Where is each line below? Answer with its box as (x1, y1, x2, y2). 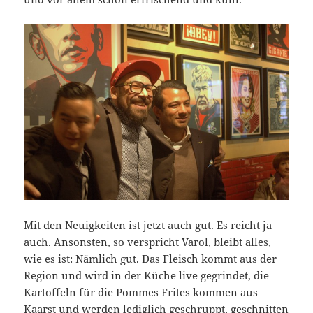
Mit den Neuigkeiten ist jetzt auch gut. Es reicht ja (24, 217, 272, 232)
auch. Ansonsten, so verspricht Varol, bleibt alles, (24, 234, 272, 249)
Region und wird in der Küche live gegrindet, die (24, 268, 270, 282)
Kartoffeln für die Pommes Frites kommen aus (24, 284, 259, 299)
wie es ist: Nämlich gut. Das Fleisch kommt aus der (24, 251, 277, 265)
